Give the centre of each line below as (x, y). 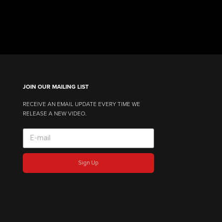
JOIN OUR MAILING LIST (56, 86)
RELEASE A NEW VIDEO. (55, 113)
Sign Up (89, 163)
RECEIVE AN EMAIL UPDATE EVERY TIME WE (82, 104)
